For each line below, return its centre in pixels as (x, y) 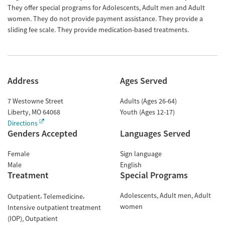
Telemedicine (63, 196)
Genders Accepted (42, 133)
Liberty (18, 112)
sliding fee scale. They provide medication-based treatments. (98, 30)
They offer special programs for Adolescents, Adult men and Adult (106, 8)
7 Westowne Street (35, 101)
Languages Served (155, 133)
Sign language (141, 154)
